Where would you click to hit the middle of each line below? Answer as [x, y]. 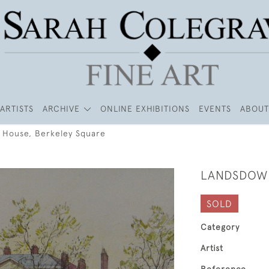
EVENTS [215, 109]
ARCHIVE [62, 109]
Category [220, 227]
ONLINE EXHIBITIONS [145, 109]
